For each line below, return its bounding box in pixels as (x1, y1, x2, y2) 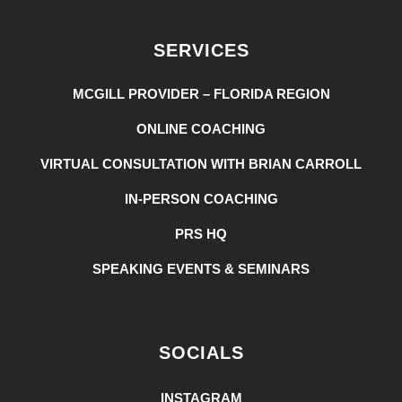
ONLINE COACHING (136, 121, 266, 136)
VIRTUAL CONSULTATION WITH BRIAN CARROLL (40, 156, 362, 171)
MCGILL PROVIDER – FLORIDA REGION (72, 86, 330, 101)
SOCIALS (158, 343, 244, 363)
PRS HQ (175, 226, 227, 241)
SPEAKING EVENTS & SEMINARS (92, 261, 310, 276)
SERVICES (153, 40, 249, 60)
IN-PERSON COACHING (124, 191, 278, 206)
